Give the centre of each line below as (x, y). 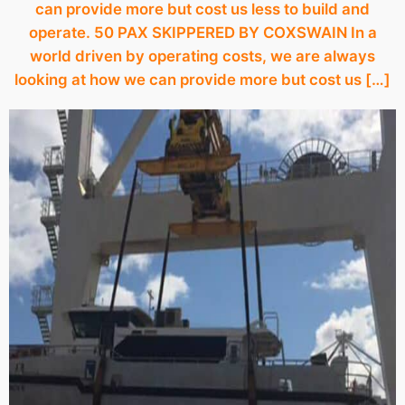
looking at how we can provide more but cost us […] (202, 80)
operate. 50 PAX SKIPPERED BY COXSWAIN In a (202, 33)
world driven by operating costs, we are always (202, 56)
